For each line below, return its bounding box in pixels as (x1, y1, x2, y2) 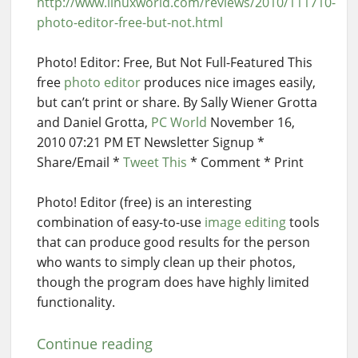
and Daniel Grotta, (37, 113, 151, 131)
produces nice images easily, (141, 73, 316, 91)
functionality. (37, 292, 115, 311)
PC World (151, 113, 207, 131)
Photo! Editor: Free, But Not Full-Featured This (37, 53, 312, 71)
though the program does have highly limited (37, 272, 309, 291)
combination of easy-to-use (37, 213, 205, 231)
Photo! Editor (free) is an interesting (37, 193, 252, 211)
